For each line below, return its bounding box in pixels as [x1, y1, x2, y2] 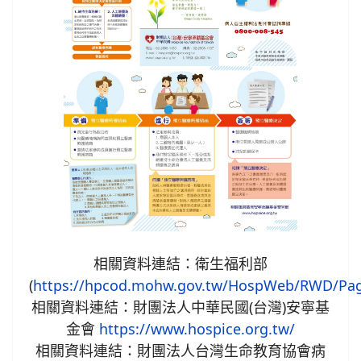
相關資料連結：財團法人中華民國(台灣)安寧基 [31, 297, 330, 317]
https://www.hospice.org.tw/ [99, 318, 295, 338]
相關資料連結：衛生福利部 [93, 253, 268, 273]
